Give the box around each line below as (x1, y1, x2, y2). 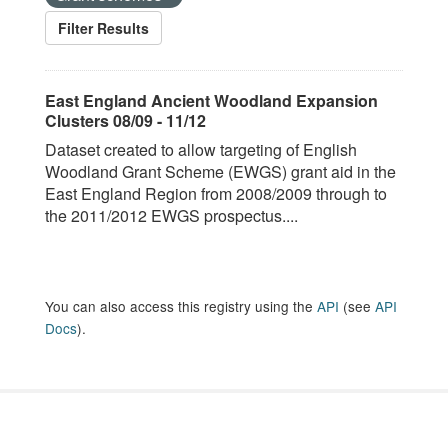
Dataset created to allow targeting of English (45, 138, 357, 161)
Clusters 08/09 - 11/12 (45, 109, 206, 132)
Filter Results (58, 18, 149, 38)
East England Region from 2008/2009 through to (45, 182, 387, 205)
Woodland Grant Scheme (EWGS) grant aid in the (45, 160, 396, 183)
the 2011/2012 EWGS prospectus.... (45, 204, 298, 227)
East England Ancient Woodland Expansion (45, 89, 378, 112)
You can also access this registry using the (45, 296, 317, 316)
